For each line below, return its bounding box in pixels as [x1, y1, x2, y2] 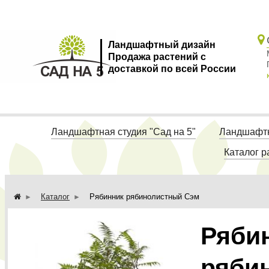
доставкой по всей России [107, 63, 236, 74]
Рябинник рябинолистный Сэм [89, 192, 199, 201]
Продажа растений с [107, 51, 206, 62]
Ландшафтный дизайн [107, 39, 216, 50]
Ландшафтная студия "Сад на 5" [50, 127, 196, 137]
